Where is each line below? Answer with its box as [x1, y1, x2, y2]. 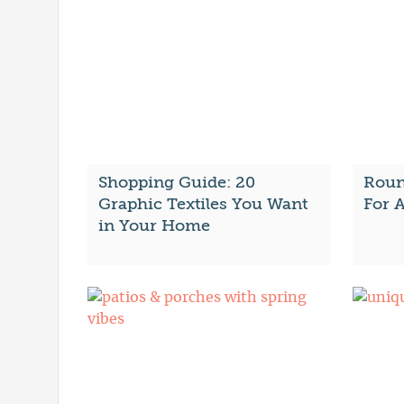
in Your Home [98, 216, 210, 235]
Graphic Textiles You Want [98, 195, 308, 214]
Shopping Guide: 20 [98, 173, 255, 192]
